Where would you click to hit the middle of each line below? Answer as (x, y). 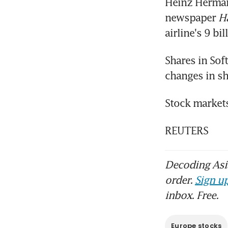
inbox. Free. (192, 195)
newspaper (192, 18)
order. (180, 180)
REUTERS (187, 131)
